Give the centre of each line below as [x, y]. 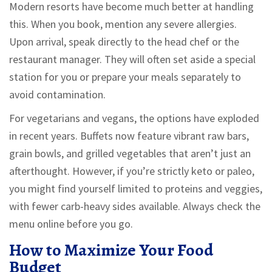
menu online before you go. [71, 224]
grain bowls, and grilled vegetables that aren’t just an [130, 154]
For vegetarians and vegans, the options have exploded [134, 118]
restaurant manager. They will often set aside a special [132, 59]
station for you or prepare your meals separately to [125, 77]
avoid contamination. [57, 95]
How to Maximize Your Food [111, 250]
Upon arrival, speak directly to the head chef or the [124, 42]
